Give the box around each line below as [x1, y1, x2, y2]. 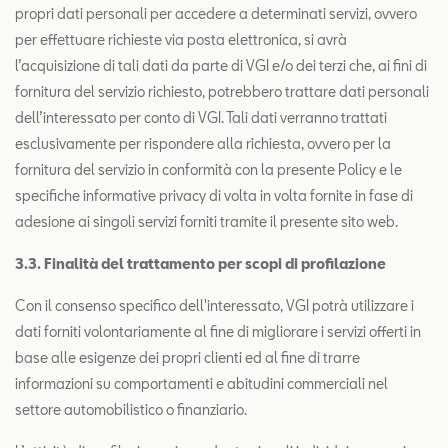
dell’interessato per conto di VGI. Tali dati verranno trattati [15, 109, 387, 126]
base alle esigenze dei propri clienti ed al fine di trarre [15, 349, 360, 366]
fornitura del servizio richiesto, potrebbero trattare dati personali [15, 83, 429, 100]
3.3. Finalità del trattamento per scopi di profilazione [15, 255, 386, 272]
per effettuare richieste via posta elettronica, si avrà [15, 31, 347, 48]
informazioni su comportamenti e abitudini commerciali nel [15, 375, 388, 392]
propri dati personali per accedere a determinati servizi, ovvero [15, 5, 417, 22]
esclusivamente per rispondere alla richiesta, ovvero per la [15, 135, 391, 152]
